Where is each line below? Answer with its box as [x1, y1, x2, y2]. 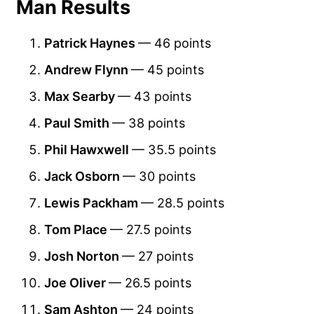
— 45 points [131, 62, 204, 78]
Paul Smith [44, 115, 112, 131]
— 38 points [112, 115, 185, 131]
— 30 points [123, 168, 196, 184]
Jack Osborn [44, 168, 123, 184]
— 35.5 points [132, 142, 216, 158]
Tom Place [44, 221, 110, 238]
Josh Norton [44, 248, 122, 264]
